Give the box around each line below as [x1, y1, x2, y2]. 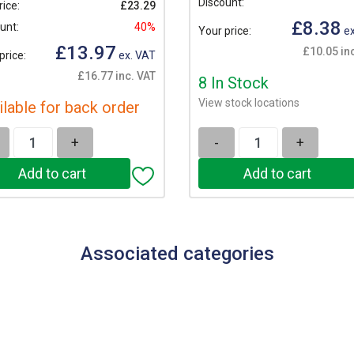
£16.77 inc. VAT [77, 70, 156, 83]
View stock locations [198, 96, 299, 110]
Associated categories [80, 243, 274, 265]
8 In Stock [198, 73, 269, 93]
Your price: [198, 24, 251, 37]
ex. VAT [116, 48, 156, 62]
